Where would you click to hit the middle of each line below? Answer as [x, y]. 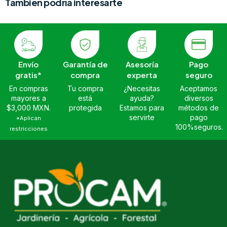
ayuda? [142, 98]
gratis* [28, 75]
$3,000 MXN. [28, 108]
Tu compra [85, 89]
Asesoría [142, 64]
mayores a [28, 98]
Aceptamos [199, 89]
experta [142, 75]
